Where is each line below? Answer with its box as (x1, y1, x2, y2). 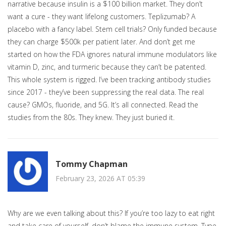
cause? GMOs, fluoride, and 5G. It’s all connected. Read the (8, 100, 198, 110)
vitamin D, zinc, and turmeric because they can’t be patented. (8, 62, 206, 72)
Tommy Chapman (55, 158, 128, 169)
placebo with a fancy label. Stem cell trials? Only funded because (8, 24, 217, 34)
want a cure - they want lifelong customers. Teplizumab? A (8, 12, 195, 22)
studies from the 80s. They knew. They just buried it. (8, 112, 175, 123)
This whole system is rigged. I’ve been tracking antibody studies (8, 75, 211, 85)
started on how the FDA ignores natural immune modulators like (8, 49, 217, 60)
